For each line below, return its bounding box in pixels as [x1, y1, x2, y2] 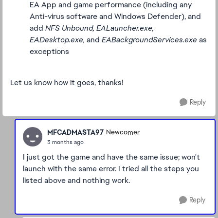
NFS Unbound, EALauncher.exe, [45, 23, 154, 33]
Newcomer [106, 128, 140, 137]
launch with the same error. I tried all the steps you [23, 163, 199, 174]
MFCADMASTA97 [47, 127, 104, 137]
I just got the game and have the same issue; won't [23, 152, 200, 162]
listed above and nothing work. [23, 175, 130, 185]
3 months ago [47, 138, 84, 146]
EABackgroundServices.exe [102, 35, 197, 45]
